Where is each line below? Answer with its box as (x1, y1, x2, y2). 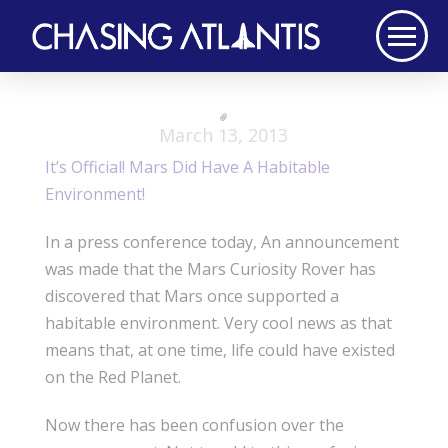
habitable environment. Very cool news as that (44, 312, 392, 335)
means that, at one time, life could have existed (44, 339, 395, 362)
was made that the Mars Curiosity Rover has (44, 258, 376, 281)
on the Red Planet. (44, 366, 181, 389)
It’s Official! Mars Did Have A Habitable (44, 156, 330, 179)
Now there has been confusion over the (44, 414, 344, 437)
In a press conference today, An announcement (44, 231, 399, 254)
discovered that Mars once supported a (44, 285, 339, 308)
